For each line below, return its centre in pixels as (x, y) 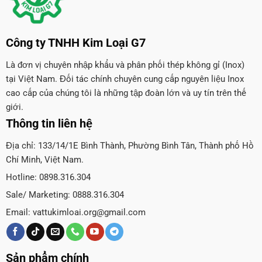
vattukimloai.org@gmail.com (89, 213)
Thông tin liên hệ (49, 124)
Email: (19, 213)
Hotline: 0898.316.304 (48, 177)
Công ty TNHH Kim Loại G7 (75, 43)
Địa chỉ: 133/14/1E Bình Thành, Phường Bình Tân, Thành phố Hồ (130, 146)
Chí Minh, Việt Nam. (44, 160)
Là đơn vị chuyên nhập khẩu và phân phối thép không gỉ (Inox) (125, 65)
